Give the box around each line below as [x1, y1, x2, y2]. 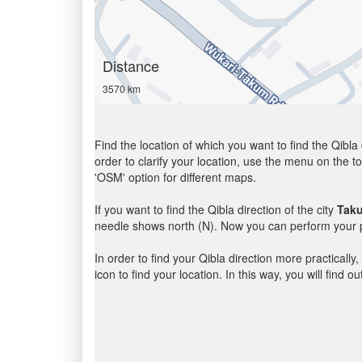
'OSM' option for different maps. [95, 169, 256, 185]
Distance [103, 55, 159, 76]
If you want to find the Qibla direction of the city [95, 201, 337, 217]
